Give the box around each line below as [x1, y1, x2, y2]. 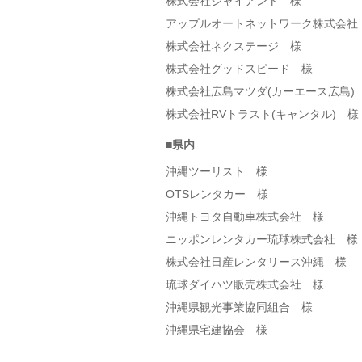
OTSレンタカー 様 [165, 187, 268, 200]
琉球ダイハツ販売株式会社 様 [165, 278, 324, 291]
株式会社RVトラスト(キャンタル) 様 [165, 107, 359, 120]
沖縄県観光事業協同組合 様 [165, 301, 313, 314]
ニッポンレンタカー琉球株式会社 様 [165, 233, 358, 246]
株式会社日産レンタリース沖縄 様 [165, 255, 347, 268]
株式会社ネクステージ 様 [165, 40, 301, 53]
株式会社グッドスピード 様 [165, 62, 313, 75]
